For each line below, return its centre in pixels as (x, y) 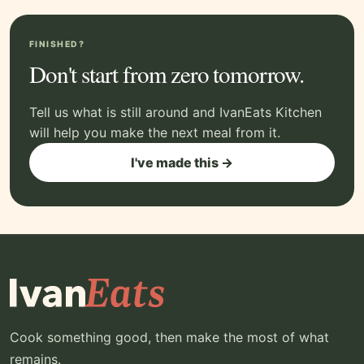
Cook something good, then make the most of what (169, 338)
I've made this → (182, 163)
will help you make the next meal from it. (155, 133)
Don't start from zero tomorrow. (167, 74)
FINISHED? (57, 45)
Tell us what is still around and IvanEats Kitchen (175, 113)
